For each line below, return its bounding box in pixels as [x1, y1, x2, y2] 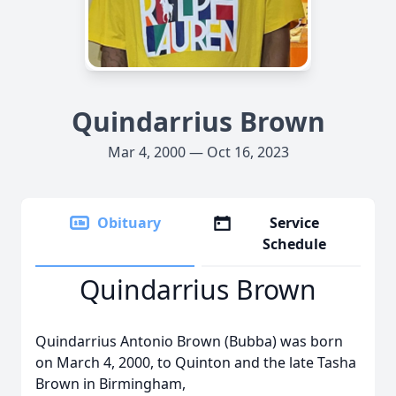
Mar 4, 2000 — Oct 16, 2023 [107, 142, 289, 162]
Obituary [97, 213, 161, 232]
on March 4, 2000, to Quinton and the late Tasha [35, 353, 356, 372]
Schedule [263, 234, 327, 254]
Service [270, 213, 320, 232]
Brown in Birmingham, [35, 374, 186, 393]
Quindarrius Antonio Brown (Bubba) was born [35, 331, 343, 351]
